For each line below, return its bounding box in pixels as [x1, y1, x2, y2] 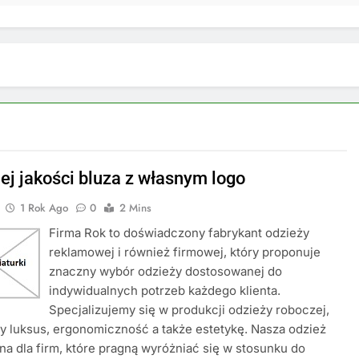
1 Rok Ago [20, 200, 69, 216]
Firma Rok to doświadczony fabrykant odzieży [49, 225, 310, 240]
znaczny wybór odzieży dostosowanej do [49, 264, 283, 279]
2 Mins [119, 200, 152, 216]
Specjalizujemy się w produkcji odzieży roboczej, [49, 302, 330, 317]
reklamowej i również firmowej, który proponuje [49, 244, 321, 260]
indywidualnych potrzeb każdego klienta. [49, 283, 281, 298]
